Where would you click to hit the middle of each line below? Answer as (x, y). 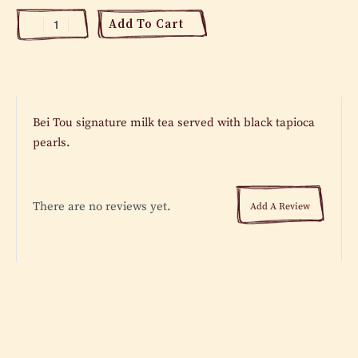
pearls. (52, 142)
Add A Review (280, 206)
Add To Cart (146, 24)
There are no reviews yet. (102, 207)
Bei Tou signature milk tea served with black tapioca (174, 122)
